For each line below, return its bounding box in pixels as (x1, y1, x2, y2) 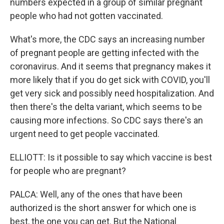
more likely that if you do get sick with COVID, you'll (10, 74, 210, 85)
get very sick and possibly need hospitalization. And (10, 88, 214, 98)
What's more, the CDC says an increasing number (10, 34, 205, 44)
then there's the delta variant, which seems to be (10, 101, 202, 112)
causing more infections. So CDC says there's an (10, 115, 203, 125)
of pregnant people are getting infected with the (10, 47, 199, 58)
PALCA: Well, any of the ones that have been (10, 189, 182, 199)
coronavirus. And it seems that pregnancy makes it (10, 61, 211, 71)
